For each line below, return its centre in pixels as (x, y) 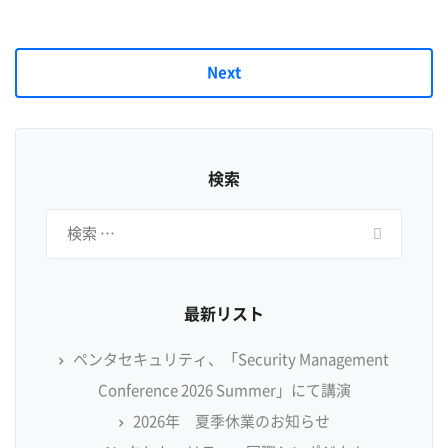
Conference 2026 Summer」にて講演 (224, 390)
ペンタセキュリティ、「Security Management (231, 359)
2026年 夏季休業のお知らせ (231, 421)
